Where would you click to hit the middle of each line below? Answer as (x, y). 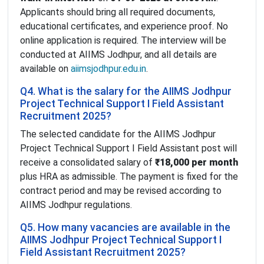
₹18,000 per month (197, 163)
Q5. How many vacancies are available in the (125, 228)
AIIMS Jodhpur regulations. (76, 205)
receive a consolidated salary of (88, 163)
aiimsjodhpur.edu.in (108, 69)
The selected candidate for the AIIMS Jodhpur (118, 134)
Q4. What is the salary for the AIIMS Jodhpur (126, 92)
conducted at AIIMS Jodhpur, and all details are (118, 55)
